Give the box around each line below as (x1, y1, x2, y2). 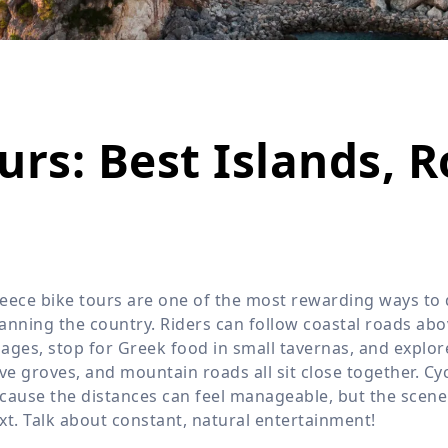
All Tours (312, 15, 363, 30)
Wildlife (369, 2, 415, 17)
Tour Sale (310, 65, 364, 80)
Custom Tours (297, 115, 378, 130)
